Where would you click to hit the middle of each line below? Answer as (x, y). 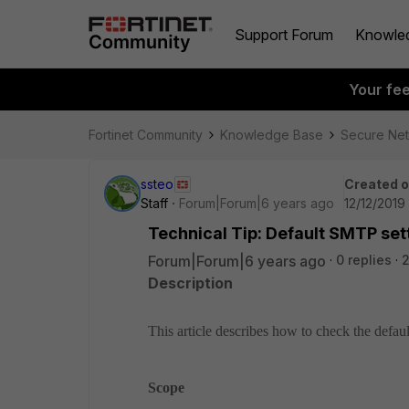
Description (190, 283)
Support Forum (284, 34)
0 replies (364, 260)
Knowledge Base (272, 135)
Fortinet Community (146, 135)
